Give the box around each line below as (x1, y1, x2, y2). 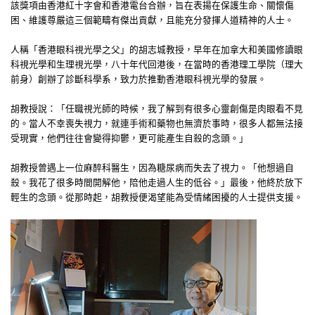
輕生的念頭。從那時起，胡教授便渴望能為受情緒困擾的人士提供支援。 (11, 191, 303, 202)
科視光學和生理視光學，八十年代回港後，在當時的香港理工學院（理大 (11, 58, 303, 70)
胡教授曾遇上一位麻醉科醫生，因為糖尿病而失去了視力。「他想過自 (11, 162, 294, 173)
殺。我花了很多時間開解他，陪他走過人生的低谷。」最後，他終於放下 (11, 176, 303, 188)
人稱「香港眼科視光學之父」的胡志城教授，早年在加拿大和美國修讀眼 (11, 44, 303, 55)
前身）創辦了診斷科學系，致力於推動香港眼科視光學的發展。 (11, 73, 269, 84)
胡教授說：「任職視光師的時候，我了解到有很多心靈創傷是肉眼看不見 (11, 103, 303, 114)
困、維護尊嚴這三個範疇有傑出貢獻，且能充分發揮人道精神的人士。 (11, 14, 294, 25)
